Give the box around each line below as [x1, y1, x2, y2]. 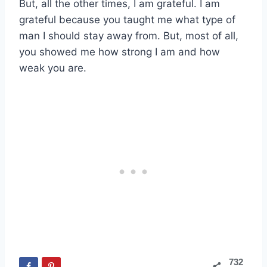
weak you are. [19, 62, 86, 74]
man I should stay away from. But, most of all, [19, 30, 238, 42]
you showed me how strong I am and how [19, 46, 220, 58]
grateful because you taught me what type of [19, 14, 235, 26]
